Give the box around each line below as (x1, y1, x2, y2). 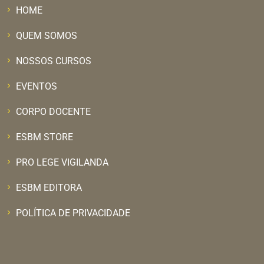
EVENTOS (16, 80, 57, 92)
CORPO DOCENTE (16, 105, 91, 117)
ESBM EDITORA (16, 181, 82, 193)
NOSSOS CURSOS (16, 55, 91, 67)
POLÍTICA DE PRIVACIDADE (16, 207, 130, 219)
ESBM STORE (16, 131, 73, 143)
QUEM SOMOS (16, 29, 77, 41)
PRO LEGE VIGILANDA (16, 156, 108, 168)
